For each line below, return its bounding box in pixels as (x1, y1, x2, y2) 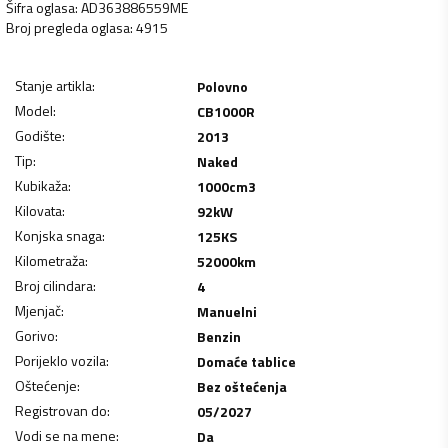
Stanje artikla (15, 74, 92, 96)
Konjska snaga (15, 224, 102, 246)
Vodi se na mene (15, 424, 116, 446)
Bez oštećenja (196, 375, 287, 397)
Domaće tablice (196, 350, 296, 372)
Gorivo (15, 324, 55, 346)
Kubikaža (15, 174, 68, 196)
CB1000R (196, 100, 255, 122)
